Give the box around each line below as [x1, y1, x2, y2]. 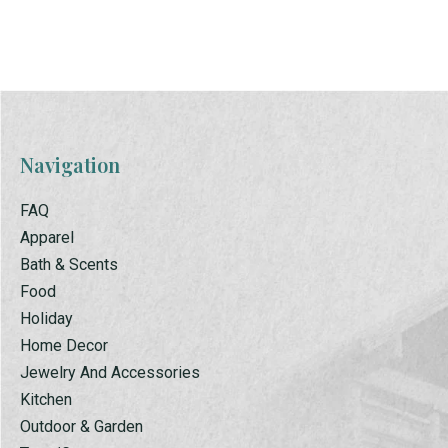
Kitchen [20, 389, 72, 409]
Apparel [20, 227, 74, 247]
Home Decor [20, 335, 108, 355]
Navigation [20, 150, 120, 178]
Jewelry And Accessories [20, 362, 200, 382]
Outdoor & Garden [20, 416, 143, 436]
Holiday [20, 308, 73, 328]
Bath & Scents [20, 254, 118, 274]
